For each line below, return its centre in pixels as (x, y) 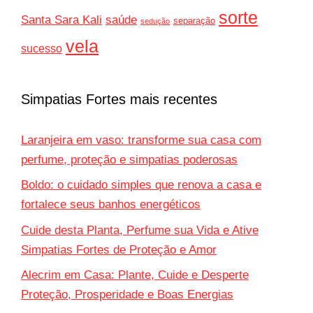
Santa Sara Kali (61, 20)
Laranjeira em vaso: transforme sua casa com (141, 140)
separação (194, 21)
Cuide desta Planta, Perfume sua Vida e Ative (140, 230)
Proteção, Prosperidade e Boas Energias (127, 295)
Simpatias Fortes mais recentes (119, 99)
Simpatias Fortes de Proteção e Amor (119, 249)
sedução (155, 21)
